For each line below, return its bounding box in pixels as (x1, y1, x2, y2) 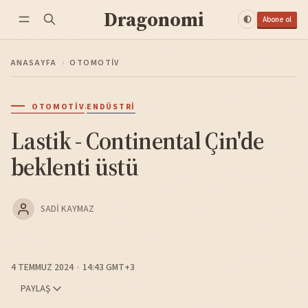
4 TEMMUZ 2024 (11, 260, 74, 274)
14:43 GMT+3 (82, 260, 135, 274)
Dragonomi (104, 6, 204, 33)
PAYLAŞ (20, 282, 50, 296)
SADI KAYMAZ (40, 201, 94, 215)
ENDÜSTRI (87, 100, 135, 113)
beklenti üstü (11, 150, 138, 184)
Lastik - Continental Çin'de (11, 124, 264, 157)
